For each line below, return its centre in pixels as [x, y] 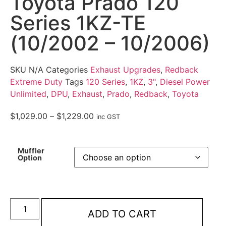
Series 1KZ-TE [78, 23]
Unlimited [28, 94]
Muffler [31, 151]
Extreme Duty [36, 81]
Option [30, 158]
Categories [67, 69]
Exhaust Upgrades [125, 69]
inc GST [108, 117]
